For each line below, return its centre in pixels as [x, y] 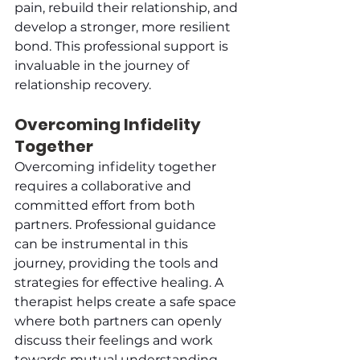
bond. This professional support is [123, 46]
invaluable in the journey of [103, 65]
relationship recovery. [83, 84]
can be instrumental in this [103, 243]
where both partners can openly [120, 321]
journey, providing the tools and [118, 263]
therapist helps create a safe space [127, 301]
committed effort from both [106, 205]
